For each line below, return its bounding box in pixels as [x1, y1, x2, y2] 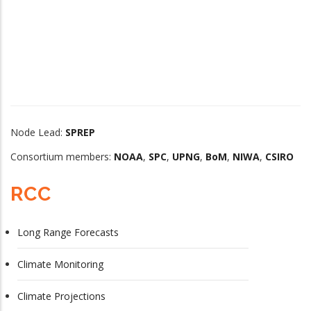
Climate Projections [17, 289, 106, 303]
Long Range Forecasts [17, 225, 119, 239]
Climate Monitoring [17, 257, 103, 271]
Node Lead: [10, 125, 65, 139]
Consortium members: [10, 149, 114, 163]
